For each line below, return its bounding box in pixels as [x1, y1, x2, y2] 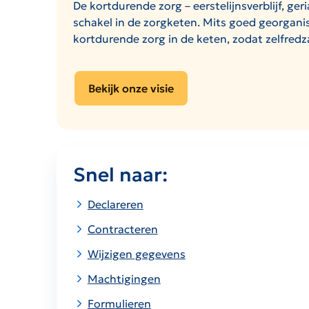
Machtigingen [87, 272, 161, 286]
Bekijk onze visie [88, 81, 174, 96]
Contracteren [87, 222, 158, 237]
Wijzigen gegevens [87, 247, 186, 261]
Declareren [87, 197, 143, 212]
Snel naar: [73, 163, 168, 188]
